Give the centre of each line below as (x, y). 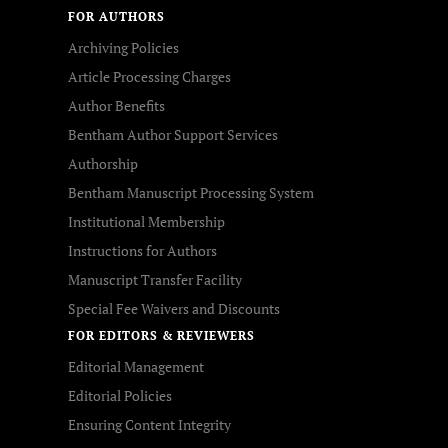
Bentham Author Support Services (173, 134)
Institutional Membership (146, 221)
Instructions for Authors (142, 250)
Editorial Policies (120, 395)
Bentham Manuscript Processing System (191, 192)
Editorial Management (136, 366)
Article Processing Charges (149, 76)
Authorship (103, 163)
